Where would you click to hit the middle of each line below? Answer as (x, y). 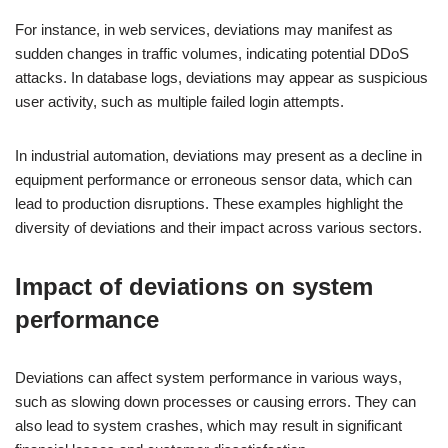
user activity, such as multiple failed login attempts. (179, 101)
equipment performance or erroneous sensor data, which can (213, 179)
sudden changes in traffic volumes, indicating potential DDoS (212, 53)
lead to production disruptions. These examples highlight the (209, 203)
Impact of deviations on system (194, 286)
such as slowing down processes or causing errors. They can (215, 401)
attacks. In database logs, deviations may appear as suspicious (221, 77)
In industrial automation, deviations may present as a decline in (218, 155)
